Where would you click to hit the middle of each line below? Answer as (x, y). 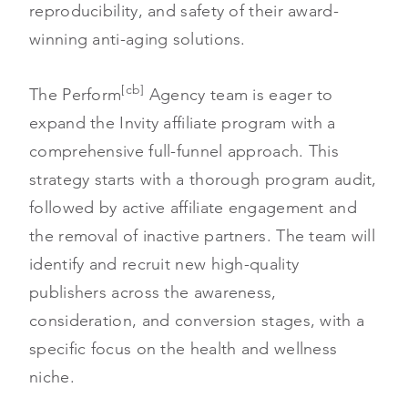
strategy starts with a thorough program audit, (203, 179)
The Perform (76, 94)
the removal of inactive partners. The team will (203, 235)
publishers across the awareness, (153, 292)
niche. (52, 377)
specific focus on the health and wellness (184, 348)
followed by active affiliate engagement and (193, 207)
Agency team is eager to (239, 94)
